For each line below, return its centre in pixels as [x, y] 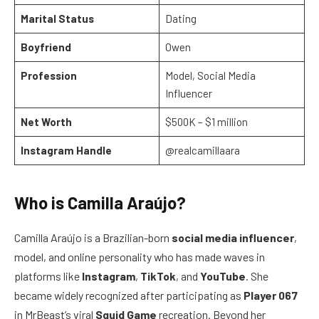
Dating [181, 19]
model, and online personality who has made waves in [140, 257]
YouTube [223, 276]
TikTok [158, 276]
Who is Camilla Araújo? [100, 203]
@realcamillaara [202, 151]
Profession [48, 76]
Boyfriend [46, 47]
